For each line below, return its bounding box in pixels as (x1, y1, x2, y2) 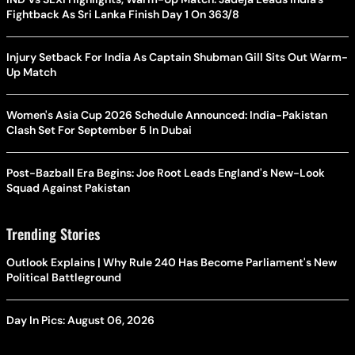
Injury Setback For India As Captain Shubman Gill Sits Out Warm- (6, 50, 348, 64)
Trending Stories (6, 223, 100, 244)
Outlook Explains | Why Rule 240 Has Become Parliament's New (6, 255, 337, 269)
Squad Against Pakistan (6, 181, 130, 195)
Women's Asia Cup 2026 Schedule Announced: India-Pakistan (6, 108, 327, 122)
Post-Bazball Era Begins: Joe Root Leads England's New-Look (6, 166, 325, 180)
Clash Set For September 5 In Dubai (6, 123, 192, 137)
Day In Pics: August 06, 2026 (6, 313, 155, 327)
